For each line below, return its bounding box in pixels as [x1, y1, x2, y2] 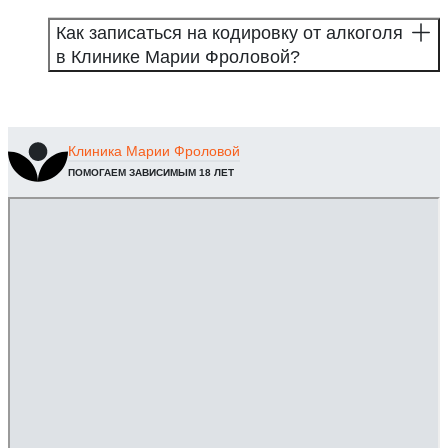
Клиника [68, 143, 122, 160]
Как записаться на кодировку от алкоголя [56, 22, 403, 43]
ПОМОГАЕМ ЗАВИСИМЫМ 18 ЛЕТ [68, 167, 234, 179]
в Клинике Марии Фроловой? [56, 46, 300, 67]
